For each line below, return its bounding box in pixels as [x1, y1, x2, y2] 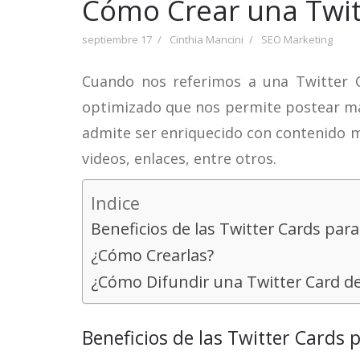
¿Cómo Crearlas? [91, 244, 214, 266]
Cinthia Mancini [170, 32, 243, 47]
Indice [91, 190, 140, 215]
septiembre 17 [82, 32, 152, 47]
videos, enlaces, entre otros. [82, 149, 276, 168]
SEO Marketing [261, 32, 333, 47]
